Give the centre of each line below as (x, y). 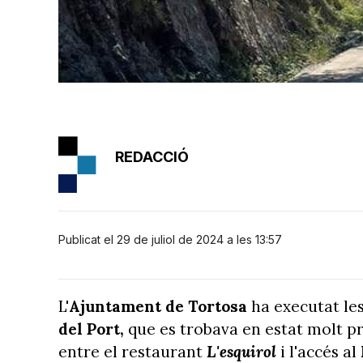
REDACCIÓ (152, 156)
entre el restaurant (132, 351)
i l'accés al (320, 351)
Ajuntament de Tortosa (158, 306)
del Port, (91, 329)
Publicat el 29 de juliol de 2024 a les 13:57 (170, 239)
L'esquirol (243, 351)
